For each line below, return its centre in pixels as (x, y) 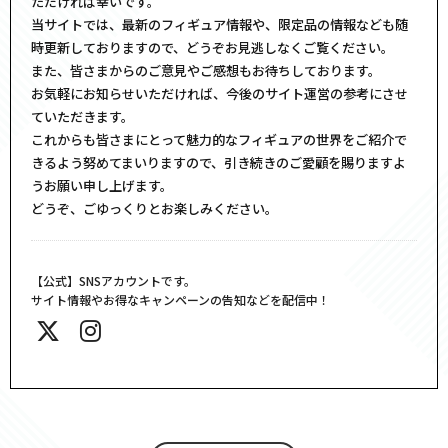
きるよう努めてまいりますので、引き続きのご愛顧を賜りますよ (218, 162)
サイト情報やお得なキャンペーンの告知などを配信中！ (180, 299)
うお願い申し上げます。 (102, 185)
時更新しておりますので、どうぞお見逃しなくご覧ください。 (212, 47)
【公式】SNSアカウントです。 (113, 280)
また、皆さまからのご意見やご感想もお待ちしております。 (206, 70)
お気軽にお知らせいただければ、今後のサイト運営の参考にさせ (219, 93)
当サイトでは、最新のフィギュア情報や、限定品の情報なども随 (219, 24)
